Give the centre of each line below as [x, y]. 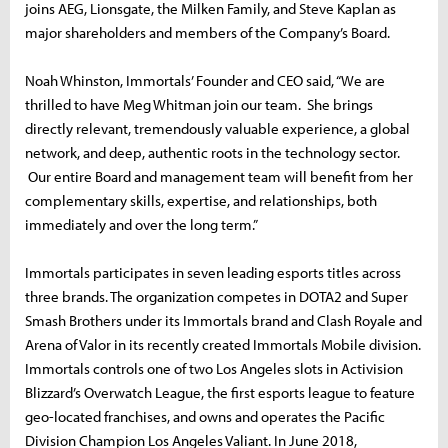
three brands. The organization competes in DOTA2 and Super [216, 296]
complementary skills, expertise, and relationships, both [201, 200]
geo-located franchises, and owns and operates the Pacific [205, 416]
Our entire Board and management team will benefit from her [219, 176]
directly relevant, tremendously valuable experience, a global [217, 128]
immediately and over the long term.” [141, 224]
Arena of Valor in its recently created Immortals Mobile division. [223, 344]
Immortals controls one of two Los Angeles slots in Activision [214, 368]
